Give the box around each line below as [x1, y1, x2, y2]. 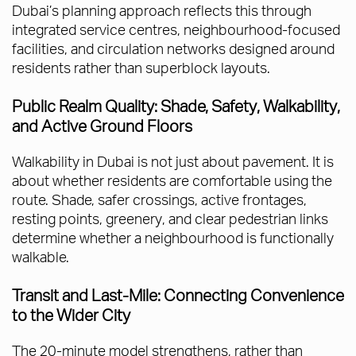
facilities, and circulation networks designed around [12, 39, 335, 58]
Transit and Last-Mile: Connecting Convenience [12, 284, 344, 306]
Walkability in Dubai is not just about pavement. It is [12, 152, 334, 171]
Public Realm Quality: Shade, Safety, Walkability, [12, 95, 340, 117]
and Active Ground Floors [12, 115, 192, 137]
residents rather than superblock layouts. [12, 58, 270, 77]
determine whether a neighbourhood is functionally [12, 228, 334, 247]
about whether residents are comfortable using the [12, 171, 332, 190]
